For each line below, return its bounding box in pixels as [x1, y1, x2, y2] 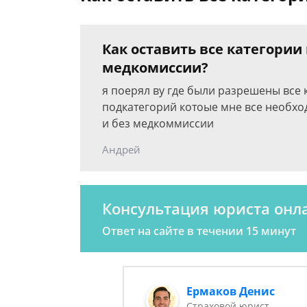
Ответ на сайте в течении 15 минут [102, 223, 296, 238]
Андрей [102, 143, 140, 156]
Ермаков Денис [186, 284, 275, 299]
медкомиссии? [102, 58, 208, 77]
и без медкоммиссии [102, 116, 214, 131]
